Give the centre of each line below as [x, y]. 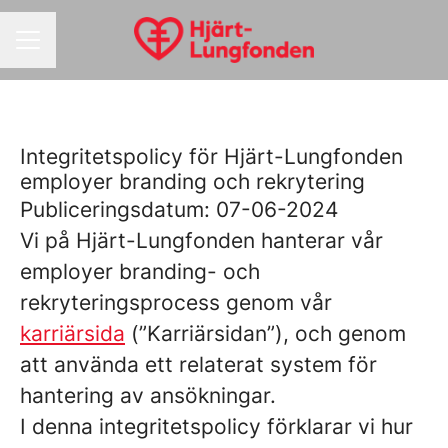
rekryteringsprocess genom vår [176, 302]
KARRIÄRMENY [68, 49]
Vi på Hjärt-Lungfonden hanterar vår [201, 240]
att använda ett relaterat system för [198, 364]
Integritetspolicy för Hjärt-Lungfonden [211, 156]
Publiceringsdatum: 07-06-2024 [179, 209]
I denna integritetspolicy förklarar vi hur [216, 426]
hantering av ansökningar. [148, 395]
